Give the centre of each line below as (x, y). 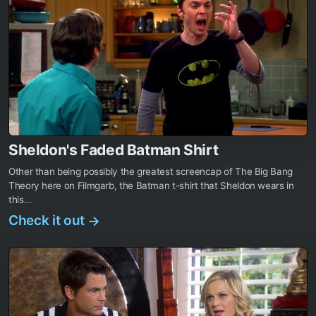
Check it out (48, 220)
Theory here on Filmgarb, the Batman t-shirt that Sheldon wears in (151, 185)
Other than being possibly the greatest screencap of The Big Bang (151, 171)
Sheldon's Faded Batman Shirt (114, 150)
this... (20, 199)
